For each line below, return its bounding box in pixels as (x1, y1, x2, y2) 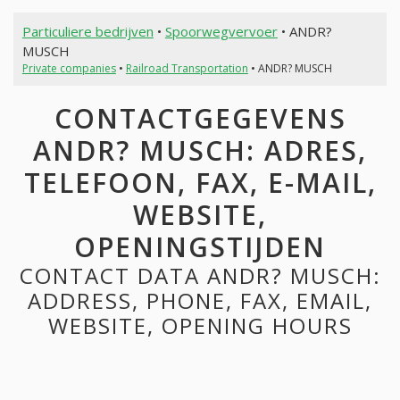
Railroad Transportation (125, 60, 248, 76)
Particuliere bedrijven (21, 21, 154, 40)
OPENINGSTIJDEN (74, 229, 326, 266)
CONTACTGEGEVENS (54, 100, 346, 137)
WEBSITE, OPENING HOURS (47, 311, 353, 341)
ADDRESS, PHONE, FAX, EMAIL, (28, 286, 372, 316)
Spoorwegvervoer (164, 21, 278, 40)
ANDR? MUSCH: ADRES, (33, 132, 367, 170)
